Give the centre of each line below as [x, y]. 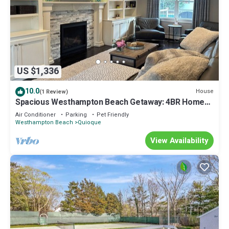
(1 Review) [54, 91]
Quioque [89, 122]
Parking [76, 114]
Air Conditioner [36, 114]
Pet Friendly [113, 114]
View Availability [179, 140]
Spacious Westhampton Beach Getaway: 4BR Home [110, 102]
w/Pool [29, 111]
